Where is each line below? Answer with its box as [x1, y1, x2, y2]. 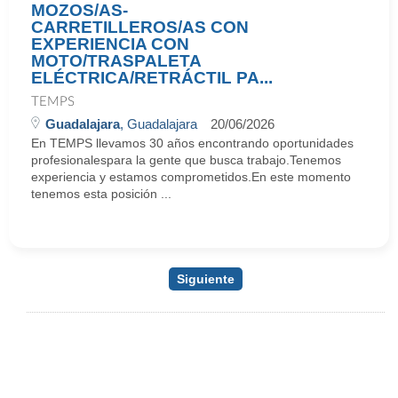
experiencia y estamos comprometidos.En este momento [31, 170, 351, 184]
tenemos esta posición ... [31, 187, 171, 201]
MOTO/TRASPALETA [31, 52, 201, 70]
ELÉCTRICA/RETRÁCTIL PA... [31, 68, 273, 87]
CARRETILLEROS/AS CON [31, 18, 249, 36]
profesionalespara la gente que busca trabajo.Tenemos [31, 153, 341, 167]
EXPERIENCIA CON [31, 35, 189, 53]
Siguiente [177, 272, 235, 286]
